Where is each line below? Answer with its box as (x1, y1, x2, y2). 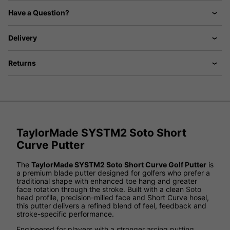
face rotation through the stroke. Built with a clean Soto (16, 184, 201, 194)
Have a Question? (8, 8, 69, 17)
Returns (8, 59, 36, 68)
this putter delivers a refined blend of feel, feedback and (16, 201, 206, 210)
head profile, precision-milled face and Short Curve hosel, (16, 193, 209, 202)
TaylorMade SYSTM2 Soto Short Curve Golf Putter (31, 160, 206, 169)
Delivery (8, 33, 37, 43)
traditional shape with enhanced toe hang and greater (16, 176, 197, 185)
